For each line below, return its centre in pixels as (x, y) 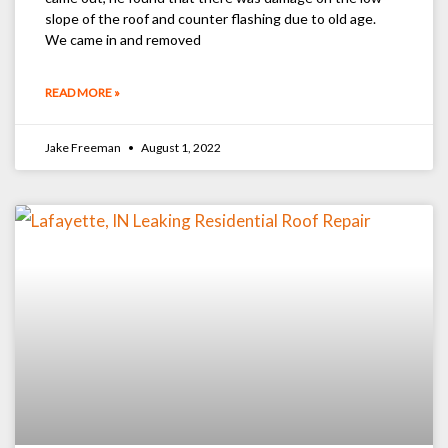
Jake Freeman (84, 148)
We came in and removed (123, 40)
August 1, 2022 (180, 148)
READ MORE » (82, 93)
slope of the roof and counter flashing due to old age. (212, 19)
